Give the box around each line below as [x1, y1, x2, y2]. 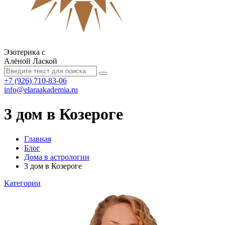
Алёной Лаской [4, 57, 57, 65]
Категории [4, 178, 41, 187]
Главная [24, 134, 51, 143]
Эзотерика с [4, 48, 45, 56]
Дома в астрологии [24, 152, 89, 161]
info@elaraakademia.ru [4, 85, 78, 94]
